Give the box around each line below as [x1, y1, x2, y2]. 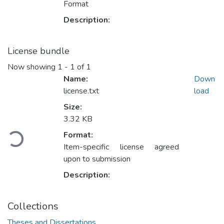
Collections [7, 199, 58, 213]
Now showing [7, 61, 57, 73]
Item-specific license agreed [63, 141, 179, 153]
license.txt [63, 85, 99, 97]
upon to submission [63, 153, 130, 165]
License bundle [7, 45, 69, 57]
